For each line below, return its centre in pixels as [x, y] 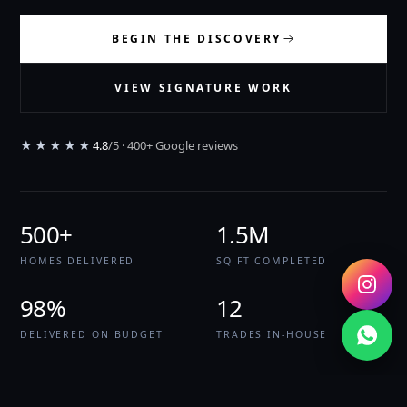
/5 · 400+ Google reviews [173, 145]
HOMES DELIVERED [78, 261]
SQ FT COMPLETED [272, 261]
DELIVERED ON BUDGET [92, 334]
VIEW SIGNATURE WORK [203, 88]
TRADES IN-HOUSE [272, 334]
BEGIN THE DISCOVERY [197, 39]
